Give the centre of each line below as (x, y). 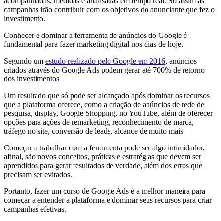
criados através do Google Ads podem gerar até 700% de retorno (104, 70)
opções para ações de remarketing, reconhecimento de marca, (99, 122)
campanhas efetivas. (35, 209)
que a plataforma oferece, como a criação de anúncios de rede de (104, 105)
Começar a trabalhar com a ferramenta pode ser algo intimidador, (104, 148)
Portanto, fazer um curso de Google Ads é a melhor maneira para (105, 191)
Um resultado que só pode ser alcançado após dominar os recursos (107, 96)
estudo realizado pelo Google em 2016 (105, 61)
